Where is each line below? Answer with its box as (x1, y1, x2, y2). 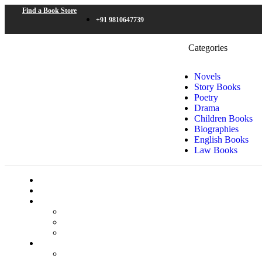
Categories (188, 43, 227, 53)
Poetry (194, 92, 218, 102)
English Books (194, 135, 249, 144)
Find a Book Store (22, 6, 77, 15)
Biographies (194, 124, 239, 134)
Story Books (194, 82, 240, 92)
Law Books (194, 145, 237, 155)
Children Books (194, 113, 253, 123)
